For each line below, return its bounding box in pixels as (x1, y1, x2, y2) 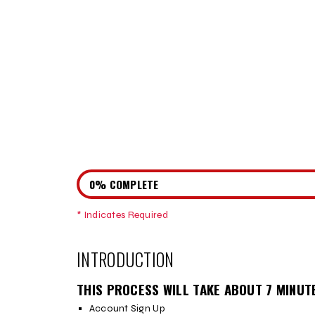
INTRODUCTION (77, 247, 174, 273)
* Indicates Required (77, 209, 168, 221)
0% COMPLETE (89, 176, 159, 192)
